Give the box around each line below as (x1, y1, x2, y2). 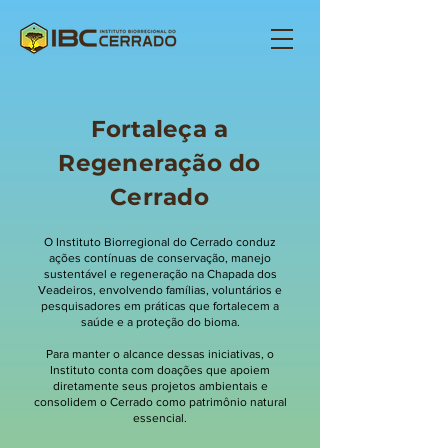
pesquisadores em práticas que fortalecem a (41, 299, 279, 313)
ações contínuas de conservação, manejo (49, 251, 271, 265)
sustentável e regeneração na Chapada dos (43, 267, 277, 281)
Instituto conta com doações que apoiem (50, 363, 270, 377)
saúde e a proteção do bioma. (80, 315, 240, 329)
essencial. (133, 411, 187, 425)
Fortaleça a (90, 115, 229, 143)
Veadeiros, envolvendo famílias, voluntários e (38, 283, 282, 297)
